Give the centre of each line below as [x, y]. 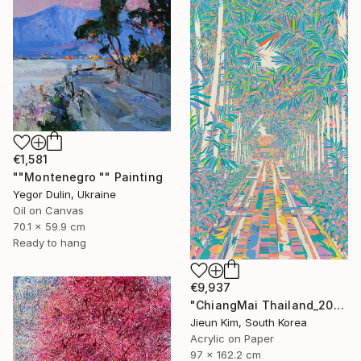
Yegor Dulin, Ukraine [64, 194]
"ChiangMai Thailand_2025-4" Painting [338, 305]
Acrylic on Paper [232, 338]
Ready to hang [50, 242]
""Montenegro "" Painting [88, 176]
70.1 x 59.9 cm [49, 226]
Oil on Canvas [48, 210]
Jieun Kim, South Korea [249, 322]
